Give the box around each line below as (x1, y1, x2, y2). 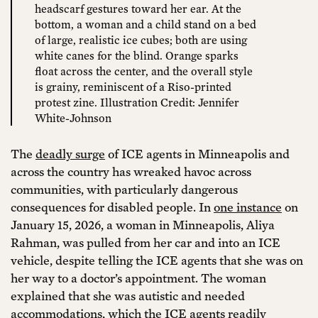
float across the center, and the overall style (35, 63, 253, 78)
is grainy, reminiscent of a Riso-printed (35, 79, 232, 94)
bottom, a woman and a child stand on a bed (35, 16, 257, 31)
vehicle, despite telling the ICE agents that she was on (11, 253, 303, 268)
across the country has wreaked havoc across (11, 164, 251, 180)
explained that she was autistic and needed (11, 288, 245, 304)
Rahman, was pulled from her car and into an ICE (11, 235, 280, 251)
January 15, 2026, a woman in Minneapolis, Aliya (11, 217, 275, 233)
